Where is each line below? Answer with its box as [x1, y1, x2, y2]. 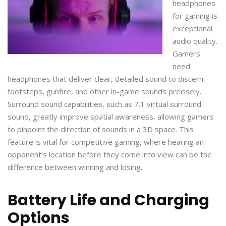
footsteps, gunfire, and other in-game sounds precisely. [8, 86, 201, 96]
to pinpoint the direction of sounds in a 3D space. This [8, 124, 194, 134]
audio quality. [173, 35, 217, 46]
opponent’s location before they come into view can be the [8, 149, 212, 159]
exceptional [173, 23, 212, 33]
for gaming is [173, 10, 217, 21]
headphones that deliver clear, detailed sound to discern [8, 73, 203, 84]
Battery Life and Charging [8, 189, 209, 211]
